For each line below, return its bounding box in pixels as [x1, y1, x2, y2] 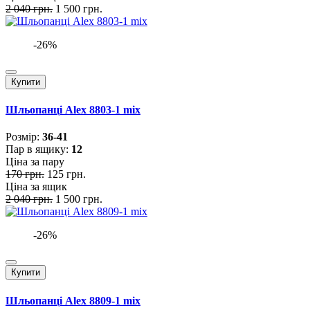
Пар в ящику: [6, 143, 71, 156]
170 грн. [6, 168, 44, 181]
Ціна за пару [6, 156, 64, 168]
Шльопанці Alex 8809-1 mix [6, 294, 140, 307]
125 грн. [47, 168, 86, 181]
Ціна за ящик [6, 181, 67, 193]
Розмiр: [6, 131, 42, 143]
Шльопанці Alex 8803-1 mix [6, 104, 140, 116]
